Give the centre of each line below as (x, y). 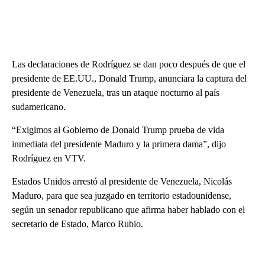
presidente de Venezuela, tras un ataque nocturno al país (116, 93)
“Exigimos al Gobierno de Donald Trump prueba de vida (118, 130)
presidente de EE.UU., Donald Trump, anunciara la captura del (129, 79)
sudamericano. (39, 107)
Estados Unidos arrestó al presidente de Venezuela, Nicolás (122, 182)
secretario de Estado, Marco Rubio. (77, 224)
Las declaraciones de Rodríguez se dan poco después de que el (129, 64)
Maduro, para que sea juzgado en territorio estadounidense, (122, 196)
